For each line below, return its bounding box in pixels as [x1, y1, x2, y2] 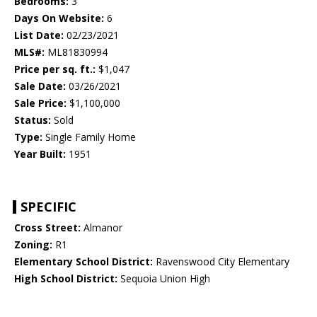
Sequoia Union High [117, 272, 210, 286]
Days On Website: [14, 11, 104, 25]
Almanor [81, 221, 122, 235]
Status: [14, 113, 51, 127]
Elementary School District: [14, 255, 153, 269]
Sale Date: [14, 79, 66, 93]
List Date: [14, 28, 64, 42]
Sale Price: [14, 96, 67, 110]
